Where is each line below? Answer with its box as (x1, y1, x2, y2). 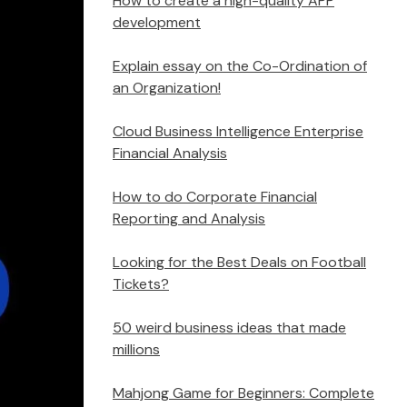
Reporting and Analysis (113, 208, 265, 228)
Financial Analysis (113, 143, 227, 163)
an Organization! (113, 77, 221, 97)
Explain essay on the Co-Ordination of (113, 55, 367, 75)
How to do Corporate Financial (113, 186, 317, 206)
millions (113, 339, 160, 359)
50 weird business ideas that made (113, 317, 346, 337)
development (113, 12, 201, 32)
